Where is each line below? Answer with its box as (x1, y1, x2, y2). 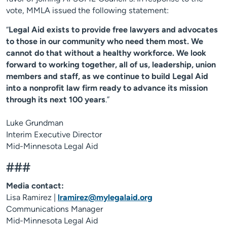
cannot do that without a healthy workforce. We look (6, 48, 206, 58)
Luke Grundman (6, 118, 63, 128)
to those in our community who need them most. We (6, 36, 203, 47)
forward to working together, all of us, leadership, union (6, 60, 216, 70)
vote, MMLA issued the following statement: (6, 6, 169, 16)
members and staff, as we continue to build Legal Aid (6, 71, 208, 82)
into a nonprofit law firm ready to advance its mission (6, 83, 208, 93)
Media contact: (6, 181, 64, 191)
